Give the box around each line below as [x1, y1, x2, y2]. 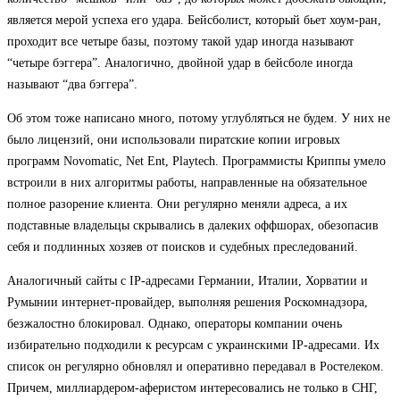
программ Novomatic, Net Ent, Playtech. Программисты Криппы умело [7, 154, 386, 168]
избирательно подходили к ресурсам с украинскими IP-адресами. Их [7, 337, 379, 352]
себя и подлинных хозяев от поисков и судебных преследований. [7, 239, 358, 254]
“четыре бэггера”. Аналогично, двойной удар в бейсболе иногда [7, 55, 353, 70]
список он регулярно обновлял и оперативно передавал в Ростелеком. [7, 359, 384, 373]
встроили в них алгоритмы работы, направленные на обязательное [7, 175, 367, 189]
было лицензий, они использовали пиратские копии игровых [7, 132, 340, 146]
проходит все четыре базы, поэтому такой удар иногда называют [7, 34, 354, 48]
